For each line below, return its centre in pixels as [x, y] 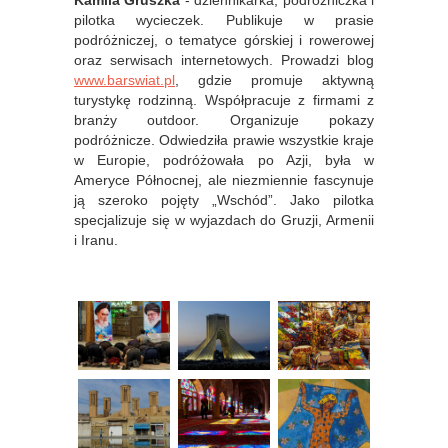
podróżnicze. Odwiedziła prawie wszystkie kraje [224, 140]
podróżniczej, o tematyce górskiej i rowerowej [224, 40]
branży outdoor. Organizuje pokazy [224, 120]
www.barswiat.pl [124, 80]
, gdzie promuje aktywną [274, 80]
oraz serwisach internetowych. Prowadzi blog [224, 60]
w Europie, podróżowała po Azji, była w [224, 160]
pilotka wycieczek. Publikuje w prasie [224, 20]
